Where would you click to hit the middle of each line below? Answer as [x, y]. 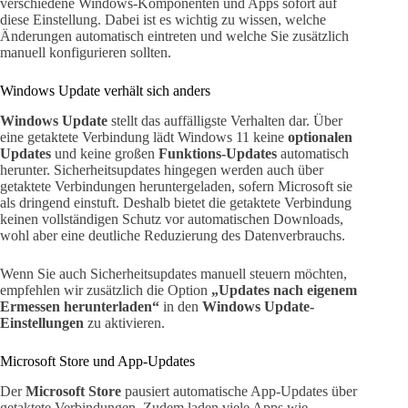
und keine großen [105, 154]
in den [181, 307]
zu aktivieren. [124, 323]
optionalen [320, 138]
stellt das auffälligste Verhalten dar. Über [225, 121]
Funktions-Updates [218, 154]
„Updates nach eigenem [284, 291]
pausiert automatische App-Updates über [239, 391]
